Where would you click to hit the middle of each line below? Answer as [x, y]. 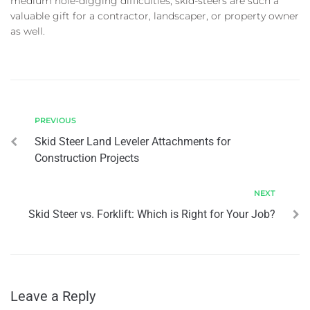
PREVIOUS [55, 120]
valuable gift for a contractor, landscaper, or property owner [155, 16]
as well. [28, 31]
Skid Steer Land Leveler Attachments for [133, 141]
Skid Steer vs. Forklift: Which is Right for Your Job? [152, 214]
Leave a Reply [53, 296]
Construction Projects [87, 158]
